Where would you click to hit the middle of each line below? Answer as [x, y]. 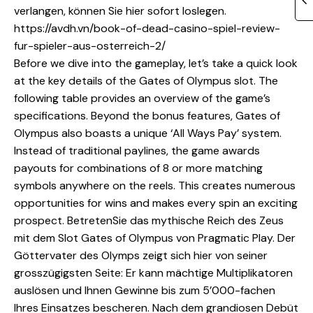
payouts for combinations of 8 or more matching [138, 168]
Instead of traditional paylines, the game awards [137, 151]
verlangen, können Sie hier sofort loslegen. [120, 11]
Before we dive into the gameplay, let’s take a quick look [156, 64]
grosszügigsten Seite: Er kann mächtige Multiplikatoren [153, 273]
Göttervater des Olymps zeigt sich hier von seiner [141, 256]
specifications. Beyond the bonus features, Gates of [147, 116]
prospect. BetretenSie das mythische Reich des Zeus [149, 221]
